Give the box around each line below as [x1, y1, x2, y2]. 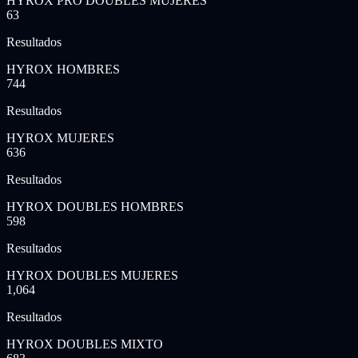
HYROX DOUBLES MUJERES [6, 268, 178, 282]
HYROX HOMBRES [6, 62, 120, 76]
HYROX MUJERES [6, 130, 114, 145]
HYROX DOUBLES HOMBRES [6, 199, 184, 213]
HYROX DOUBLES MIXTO [6, 336, 163, 351]
